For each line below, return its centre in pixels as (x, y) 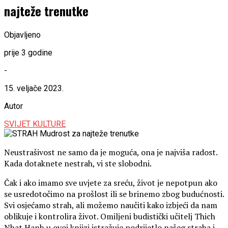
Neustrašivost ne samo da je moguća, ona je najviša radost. (111, 152)
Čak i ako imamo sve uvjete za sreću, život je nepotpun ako (111, 182)
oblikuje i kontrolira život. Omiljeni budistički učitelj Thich (110, 216)
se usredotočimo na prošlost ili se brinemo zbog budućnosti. (114, 194)
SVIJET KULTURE (35, 124)
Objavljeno (22, 35)
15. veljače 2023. (34, 88)
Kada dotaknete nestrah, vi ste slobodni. (78, 163)
